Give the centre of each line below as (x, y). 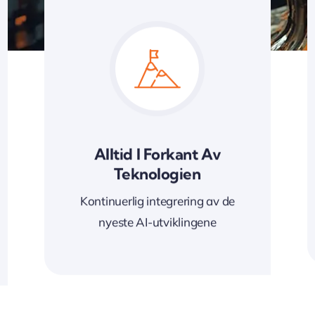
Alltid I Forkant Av (157, 154)
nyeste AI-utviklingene (157, 222)
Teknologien (157, 174)
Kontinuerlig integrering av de (157, 201)
